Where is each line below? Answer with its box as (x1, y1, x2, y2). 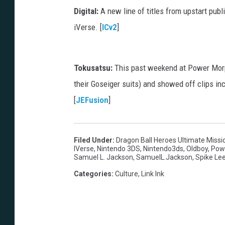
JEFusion (76, 95, 108, 105)
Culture (115, 170, 138, 178)
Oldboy (186, 145, 208, 153)
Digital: (74, 6, 98, 17)
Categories (74, 170, 111, 178)
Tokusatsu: (74, 63, 113, 73)
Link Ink (141, 170, 164, 178)
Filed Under (74, 136, 113, 145)
